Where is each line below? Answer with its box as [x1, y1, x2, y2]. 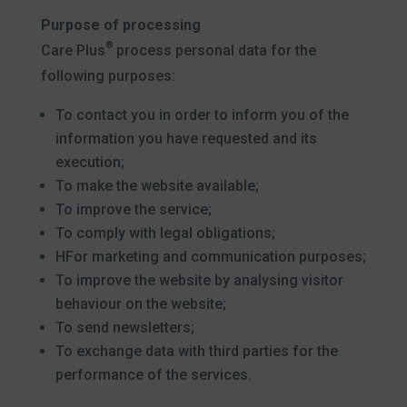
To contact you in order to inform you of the [55, 106, 349, 124]
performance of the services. [55, 366, 252, 383]
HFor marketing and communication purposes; [55, 248, 366, 265]
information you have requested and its [55, 130, 317, 147]
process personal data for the [112, 42, 316, 59]
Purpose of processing [40, 16, 201, 34]
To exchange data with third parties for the [55, 342, 338, 360]
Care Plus [40, 42, 105, 59]
